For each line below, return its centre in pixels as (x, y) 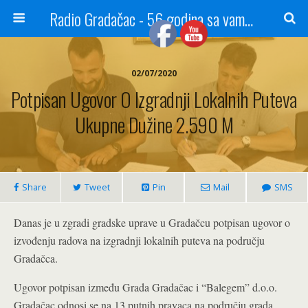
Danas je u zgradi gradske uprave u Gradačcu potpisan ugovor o (152, 222)
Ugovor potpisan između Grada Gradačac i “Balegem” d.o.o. (145, 287)
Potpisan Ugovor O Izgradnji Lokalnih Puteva (154, 99)
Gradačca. (36, 258)
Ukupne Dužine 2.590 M (154, 124)
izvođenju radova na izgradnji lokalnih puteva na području (139, 240)
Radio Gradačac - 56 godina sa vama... (249, 19)
